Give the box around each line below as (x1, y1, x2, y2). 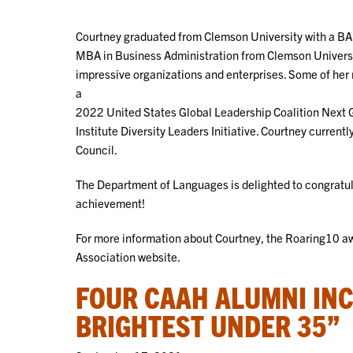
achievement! (76, 195, 145, 210)
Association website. (76, 248, 180, 264)
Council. (76, 141, 117, 157)
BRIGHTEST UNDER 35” (76, 306, 340, 343)
